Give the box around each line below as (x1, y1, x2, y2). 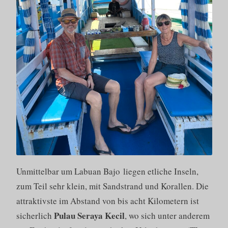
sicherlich (16, 209, 54, 221)
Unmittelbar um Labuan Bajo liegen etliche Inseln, (16, 165, 198, 177)
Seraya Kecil (77, 209, 125, 222)
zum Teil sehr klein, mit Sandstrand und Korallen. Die (16, 180, 209, 192)
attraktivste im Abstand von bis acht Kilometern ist (16, 194, 199, 207)
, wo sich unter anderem (124, 209, 210, 221)
